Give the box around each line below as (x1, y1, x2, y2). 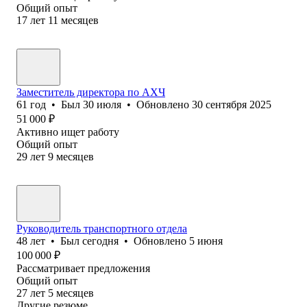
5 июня (189, 234, 223, 247)
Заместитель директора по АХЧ (16, 86, 165, 98)
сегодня (82, 234, 119, 247)
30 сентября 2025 (192, 98, 271, 110)
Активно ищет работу (16, 125, 119, 138)
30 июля (83, 98, 121, 110)
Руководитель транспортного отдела (16, 222, 187, 234)
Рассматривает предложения (16, 262, 150, 274)
